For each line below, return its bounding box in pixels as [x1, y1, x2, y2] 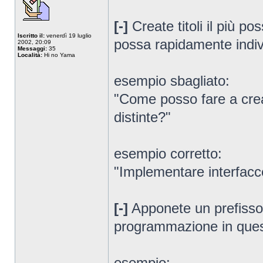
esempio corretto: [114, 146, 222, 161]
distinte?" [114, 109, 171, 125]
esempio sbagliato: [114, 73, 230, 89]
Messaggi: [18, 45, 47, 52]
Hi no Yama [42, 52, 75, 58]
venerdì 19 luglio [45, 32, 92, 39]
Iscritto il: [18, 32, 45, 39]
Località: [18, 52, 42, 58]
